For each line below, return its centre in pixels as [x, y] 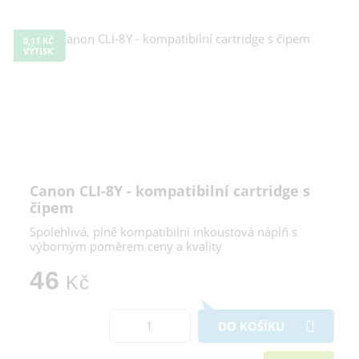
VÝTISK [38, 50]
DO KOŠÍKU [251, 326]
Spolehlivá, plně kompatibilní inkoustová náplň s [163, 231]
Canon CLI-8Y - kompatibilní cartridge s [170, 190]
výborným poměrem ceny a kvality [126, 246]
